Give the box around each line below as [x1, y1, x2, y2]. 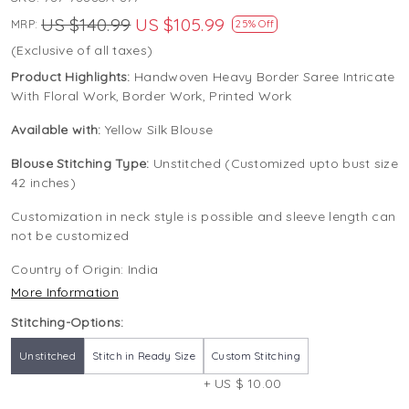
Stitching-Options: [11, 314, 124, 331]
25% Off [236, 17, 275, 31]
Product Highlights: [11, 68, 134, 86]
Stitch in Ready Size [92, 349, 195, 363]
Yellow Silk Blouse [104, 121, 214, 139]
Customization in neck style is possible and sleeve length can [11, 208, 396, 225]
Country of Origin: [11, 261, 128, 278]
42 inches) [11, 174, 76, 192]
